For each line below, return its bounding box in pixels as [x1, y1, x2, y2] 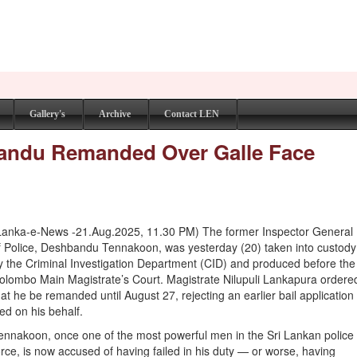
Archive [99, 108, 131, 120]
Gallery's [29, 108, 65, 120]
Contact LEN [164, 108, 219, 120]
